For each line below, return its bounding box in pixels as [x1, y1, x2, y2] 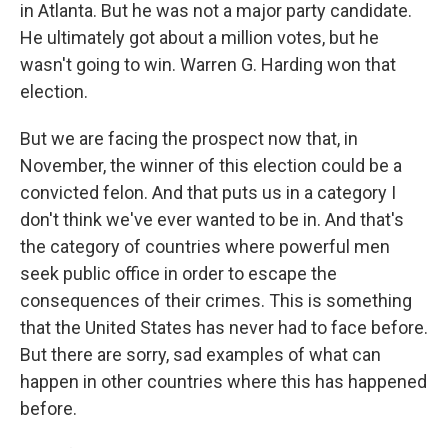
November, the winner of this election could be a [20, 155, 402, 176]
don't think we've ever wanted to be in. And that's [20, 209, 404, 230]
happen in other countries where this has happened [20, 371, 427, 392]
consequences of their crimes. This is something [20, 290, 412, 311]
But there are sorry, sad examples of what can [20, 344, 381, 365]
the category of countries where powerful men [20, 236, 390, 257]
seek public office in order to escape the [20, 263, 337, 284]
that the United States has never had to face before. [20, 317, 428, 338]
